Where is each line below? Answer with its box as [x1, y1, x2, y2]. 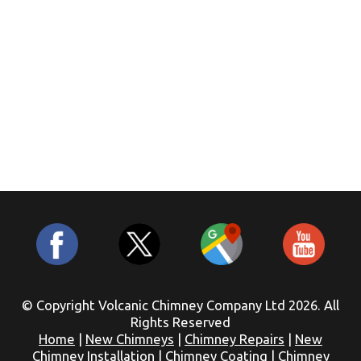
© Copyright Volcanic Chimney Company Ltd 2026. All [22, 297, 339, 313]
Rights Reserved [131, 314, 230, 330]
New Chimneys [85, 331, 174, 346]
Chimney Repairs [185, 331, 284, 346]
